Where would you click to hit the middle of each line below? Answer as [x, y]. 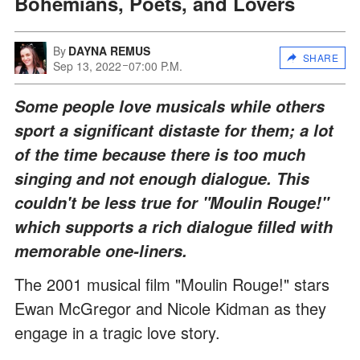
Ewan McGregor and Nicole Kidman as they [170, 308]
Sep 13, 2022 [87, 65]
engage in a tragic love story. [117, 332]
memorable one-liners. [101, 250]
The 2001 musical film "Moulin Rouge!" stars [172, 284]
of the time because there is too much [160, 154]
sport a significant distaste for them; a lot [174, 130]
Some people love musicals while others [170, 106]
